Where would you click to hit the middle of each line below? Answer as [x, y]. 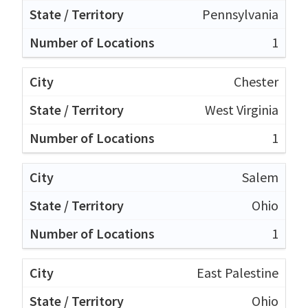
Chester [256, 81]
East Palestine [238, 272]
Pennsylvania [240, 14]
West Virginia [242, 109]
